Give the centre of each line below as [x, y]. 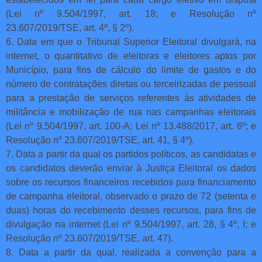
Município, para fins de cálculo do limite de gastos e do [131, 70]
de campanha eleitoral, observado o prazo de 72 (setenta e [131, 196]
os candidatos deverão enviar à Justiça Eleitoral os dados [131, 168]
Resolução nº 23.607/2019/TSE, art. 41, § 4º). [100, 140]
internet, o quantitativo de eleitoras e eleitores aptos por [131, 56]
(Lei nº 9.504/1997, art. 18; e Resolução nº [131, 13]
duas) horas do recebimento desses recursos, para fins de [131, 210]
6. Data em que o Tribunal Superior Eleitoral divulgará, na [131, 42]
